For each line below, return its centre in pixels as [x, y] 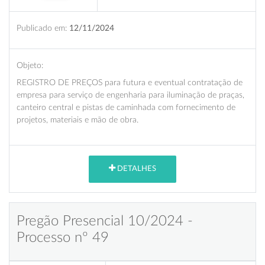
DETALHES [136, 169]
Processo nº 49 [63, 237]
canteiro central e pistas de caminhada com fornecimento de [126, 107]
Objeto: [30, 65]
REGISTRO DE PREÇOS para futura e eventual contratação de [130, 82]
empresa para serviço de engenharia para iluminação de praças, [130, 95]
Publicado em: [42, 28]
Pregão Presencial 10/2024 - [105, 221]
